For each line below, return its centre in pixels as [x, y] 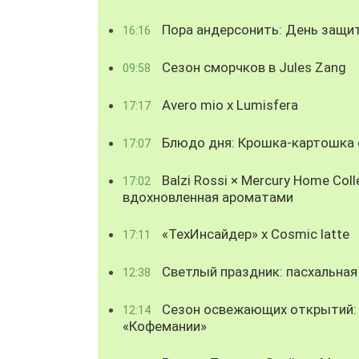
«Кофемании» [165, 326]
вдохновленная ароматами [208, 197]
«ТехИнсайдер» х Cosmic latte [254, 234]
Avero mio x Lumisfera [228, 105]
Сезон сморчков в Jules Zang [252, 67]
